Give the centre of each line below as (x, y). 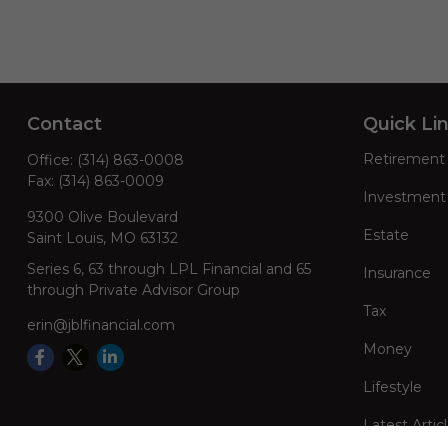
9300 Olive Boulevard (102, 216)
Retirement (403, 158)
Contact (64, 123)
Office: (51, 159)
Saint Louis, (66, 237)
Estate (385, 234)
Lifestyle (392, 386)
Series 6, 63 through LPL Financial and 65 (168, 268)
